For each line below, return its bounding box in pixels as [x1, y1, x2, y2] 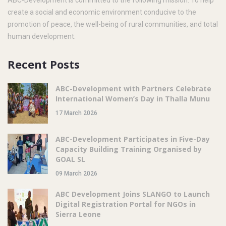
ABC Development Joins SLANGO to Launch [55, 189, 210, 199]
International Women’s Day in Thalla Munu [55, 93, 210, 103]
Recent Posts [8, 56, 80, 72]
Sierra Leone [55, 209, 101, 219]
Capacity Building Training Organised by [55, 144, 202, 154]
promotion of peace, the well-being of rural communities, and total [8, 20, 218, 28]
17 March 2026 [55, 109, 97, 117]
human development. [8, 32, 76, 40]
